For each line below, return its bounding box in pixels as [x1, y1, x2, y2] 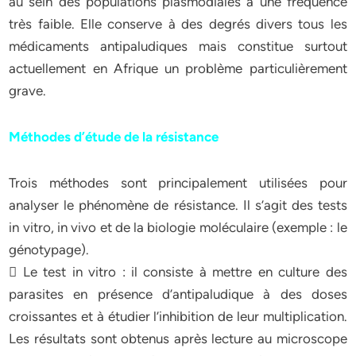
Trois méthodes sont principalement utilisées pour [9, 175, 347, 191]
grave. [9, 83, 47, 99]
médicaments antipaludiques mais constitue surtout [9, 38, 347, 54]
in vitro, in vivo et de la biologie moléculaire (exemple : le [9, 219, 347, 235]
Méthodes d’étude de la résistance [9, 129, 219, 145]
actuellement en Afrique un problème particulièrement [9, 60, 347, 76]
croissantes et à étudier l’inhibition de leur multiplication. [9, 308, 347, 324]
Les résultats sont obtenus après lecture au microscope [9, 331, 347, 346]
